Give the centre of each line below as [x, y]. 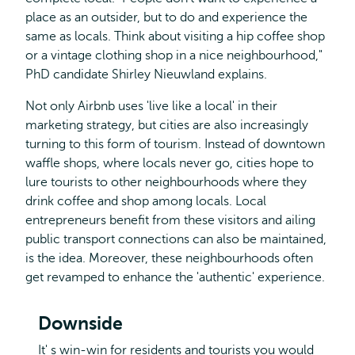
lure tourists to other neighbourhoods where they [166, 182]
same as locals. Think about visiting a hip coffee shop [175, 36]
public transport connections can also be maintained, [176, 239]
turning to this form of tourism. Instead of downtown [175, 144]
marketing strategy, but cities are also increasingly [167, 125]
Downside [80, 323]
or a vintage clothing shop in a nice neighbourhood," [174, 55]
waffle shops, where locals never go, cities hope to [170, 163]
